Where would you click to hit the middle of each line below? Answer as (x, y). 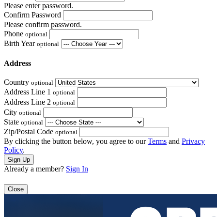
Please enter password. (39, 6)
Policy (13, 150)
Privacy (193, 141)
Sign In (77, 169)
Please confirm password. (43, 25)
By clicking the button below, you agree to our (76, 141)
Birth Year (20, 44)
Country (17, 82)
